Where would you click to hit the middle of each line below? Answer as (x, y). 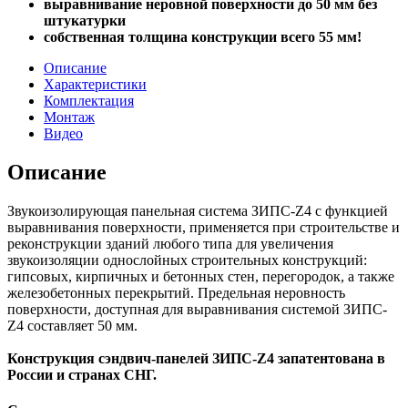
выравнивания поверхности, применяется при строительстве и (204, 227)
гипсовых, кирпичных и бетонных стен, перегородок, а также (201, 276)
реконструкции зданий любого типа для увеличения (170, 243)
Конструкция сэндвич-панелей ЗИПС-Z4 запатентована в (196, 358)
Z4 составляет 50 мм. (72, 325)
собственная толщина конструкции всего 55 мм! (203, 36)
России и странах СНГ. (82, 374)
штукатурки (85, 20)
